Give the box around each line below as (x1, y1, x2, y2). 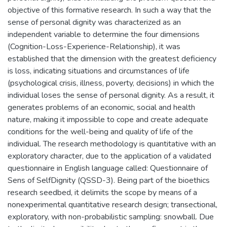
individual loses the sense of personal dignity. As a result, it (8, 89, 214, 101)
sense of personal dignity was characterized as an (8, 16, 181, 28)
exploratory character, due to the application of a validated (8, 150, 211, 162)
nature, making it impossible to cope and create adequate (8, 113, 208, 125)
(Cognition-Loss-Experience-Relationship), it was (8, 41, 180, 52)
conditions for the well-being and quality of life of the (8, 126, 193, 137)
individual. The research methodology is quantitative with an (8, 138, 216, 149)
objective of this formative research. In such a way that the (8, 4, 211, 16)
